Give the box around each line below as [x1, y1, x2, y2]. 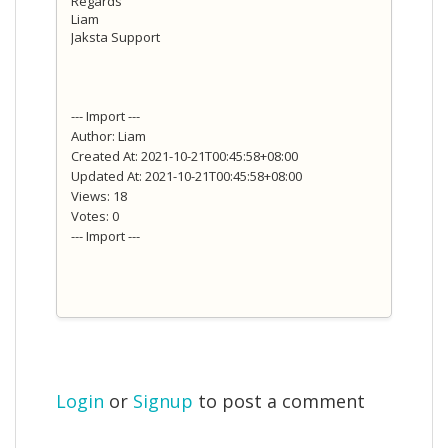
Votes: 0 [71, 206, 119, 225]
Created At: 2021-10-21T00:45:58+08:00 [71, 146, 298, 165]
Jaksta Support [71, 27, 160, 46]
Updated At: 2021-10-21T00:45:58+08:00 [71, 166, 302, 185]
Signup [133, 389, 193, 413]
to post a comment [193, 389, 365, 413]
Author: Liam [71, 126, 146, 145]
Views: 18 [71, 186, 127, 205]
